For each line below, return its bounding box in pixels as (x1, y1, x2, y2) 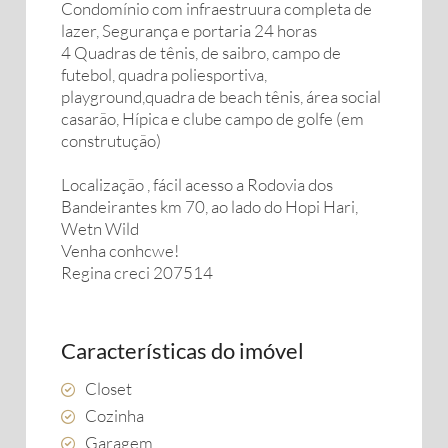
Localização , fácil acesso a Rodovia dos (61, 174, 333, 195)
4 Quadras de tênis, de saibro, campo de (61, 42, 341, 63)
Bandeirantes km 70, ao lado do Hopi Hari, (61, 196, 358, 217)
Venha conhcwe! (61, 240, 179, 261)
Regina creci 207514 (61, 262, 213, 283)
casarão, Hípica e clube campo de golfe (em (61, 108, 364, 129)
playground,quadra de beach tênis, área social (61, 86, 381, 107)
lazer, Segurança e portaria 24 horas (61, 20, 317, 41)
